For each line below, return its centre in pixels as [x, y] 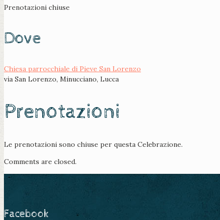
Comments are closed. [40, 162]
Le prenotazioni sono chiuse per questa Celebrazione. [93, 145]
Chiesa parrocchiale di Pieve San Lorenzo [72, 69]
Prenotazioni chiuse [37, 8]
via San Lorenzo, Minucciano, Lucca [61, 79]
